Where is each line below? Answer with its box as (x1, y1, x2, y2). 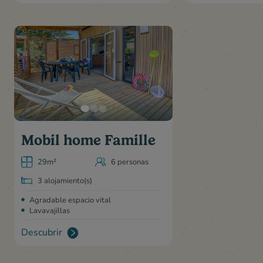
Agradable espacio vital (29, 194, 111, 205)
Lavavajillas (29, 205, 70, 216)
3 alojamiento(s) (38, 175, 92, 186)
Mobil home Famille (21, 131, 156, 149)
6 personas (111, 156, 149, 167)
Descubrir (21, 225, 62, 238)
